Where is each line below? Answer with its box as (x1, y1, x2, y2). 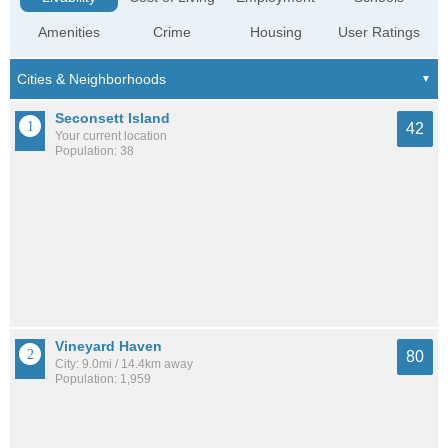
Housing (249, 23, 302, 40)
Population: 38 (55, 143, 134, 158)
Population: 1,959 (55, 372, 151, 387)
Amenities (38, 23, 101, 40)
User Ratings (337, 23, 420, 40)
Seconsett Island (55, 109, 170, 126)
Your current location (55, 128, 167, 143)
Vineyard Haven (55, 338, 162, 355)
